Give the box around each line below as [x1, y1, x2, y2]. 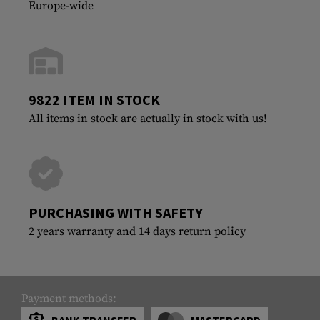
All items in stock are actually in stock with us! [29, 111, 267, 126]
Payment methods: [21, 291, 116, 306]
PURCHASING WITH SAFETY [29, 203, 203, 221]
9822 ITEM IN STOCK [29, 90, 160, 109]
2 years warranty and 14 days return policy [29, 224, 246, 239]
